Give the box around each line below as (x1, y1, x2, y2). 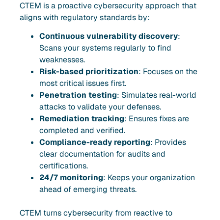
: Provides (150, 137, 186, 147)
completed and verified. (39, 125, 125, 136)
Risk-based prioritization (39, 66, 138, 77)
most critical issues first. (39, 78, 126, 88)
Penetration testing (39, 89, 117, 100)
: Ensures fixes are (124, 113, 189, 124)
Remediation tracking (39, 113, 124, 124)
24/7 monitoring (39, 172, 103, 183)
